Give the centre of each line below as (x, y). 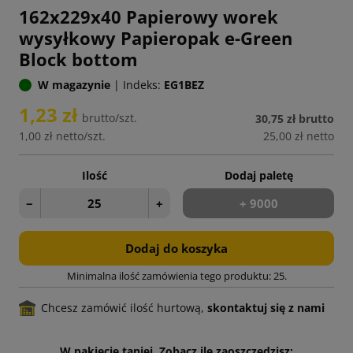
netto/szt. (81, 136)
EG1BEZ (184, 85)
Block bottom (78, 59)
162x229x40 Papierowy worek (149, 17)
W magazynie (74, 85)
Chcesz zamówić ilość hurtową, (124, 308)
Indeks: (142, 85)
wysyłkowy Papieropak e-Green (156, 38)
